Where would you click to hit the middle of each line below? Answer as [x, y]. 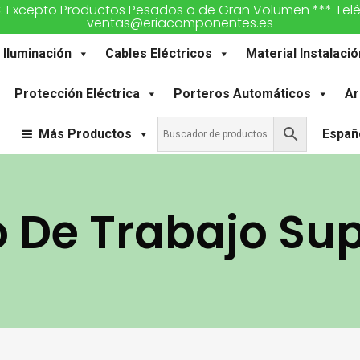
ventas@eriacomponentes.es [180, 23]
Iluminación [37, 53]
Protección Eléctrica [78, 94]
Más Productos [85, 134]
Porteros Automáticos [243, 94]
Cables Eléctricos [158, 53]
